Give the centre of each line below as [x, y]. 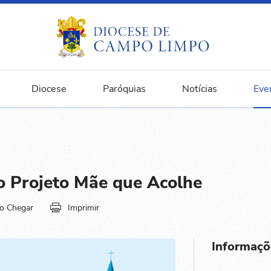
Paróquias [124, 89]
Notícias [199, 89]
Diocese [49, 89]
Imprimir [83, 207]
